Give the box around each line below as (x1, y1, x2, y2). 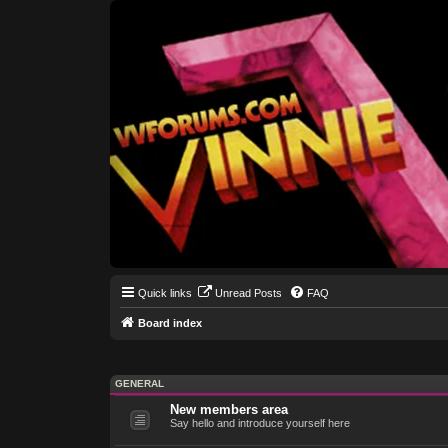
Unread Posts (214, 287, 282, 299)
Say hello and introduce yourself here (169, 416, 350, 429)
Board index (137, 317, 202, 329)
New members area (169, 401, 288, 417)
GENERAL (114, 377, 164, 389)
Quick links (137, 287, 192, 299)
